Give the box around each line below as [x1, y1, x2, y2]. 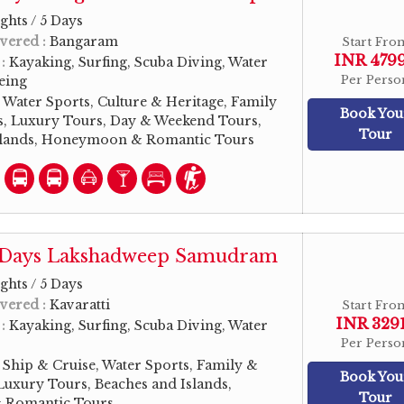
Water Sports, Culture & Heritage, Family [3, 94, 277, 110]
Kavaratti [50, 297, 110, 313]
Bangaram [50, 33, 118, 50]
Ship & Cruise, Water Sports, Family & [3, 357, 258, 373]
